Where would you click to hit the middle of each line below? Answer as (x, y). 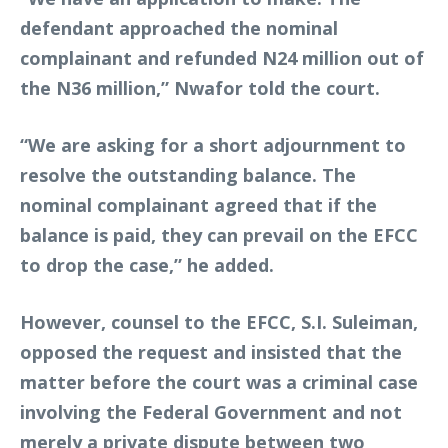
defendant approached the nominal (179, 27)
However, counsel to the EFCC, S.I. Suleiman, (219, 321)
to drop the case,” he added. (147, 264)
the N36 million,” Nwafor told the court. (200, 87)
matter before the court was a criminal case (219, 381)
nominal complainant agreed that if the (198, 204)
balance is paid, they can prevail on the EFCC (219, 234)
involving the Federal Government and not (211, 411)
